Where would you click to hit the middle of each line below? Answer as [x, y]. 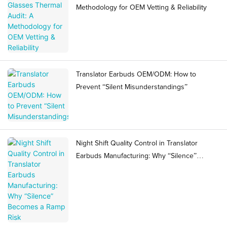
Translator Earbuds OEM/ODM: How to [136, 75]
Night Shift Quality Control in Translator [137, 144]
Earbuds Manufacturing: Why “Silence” [136, 156]
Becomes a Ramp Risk [111, 169]
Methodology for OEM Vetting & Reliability [141, 8]
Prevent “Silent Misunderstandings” [132, 87]
